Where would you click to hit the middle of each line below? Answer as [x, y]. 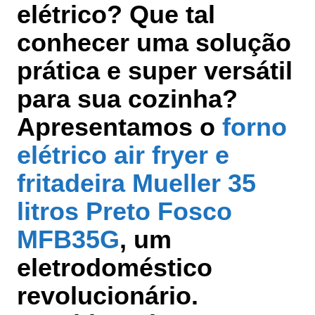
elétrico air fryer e [123, 155]
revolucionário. [108, 296]
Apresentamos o [120, 127]
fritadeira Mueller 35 [136, 184]
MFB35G [68, 240]
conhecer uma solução [154, 43]
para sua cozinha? [127, 99]
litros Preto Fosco [124, 212]
